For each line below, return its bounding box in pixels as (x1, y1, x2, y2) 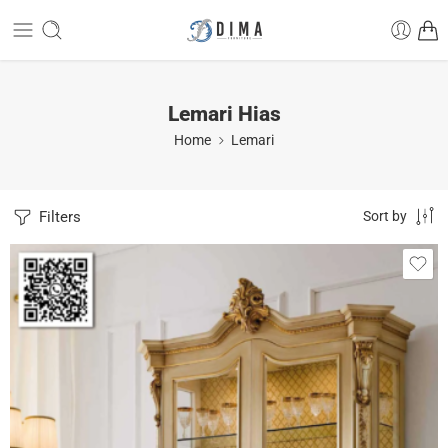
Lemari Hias (167, 101, 281, 126)
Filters (35, 208, 81, 226)
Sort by (363, 208, 407, 224)
